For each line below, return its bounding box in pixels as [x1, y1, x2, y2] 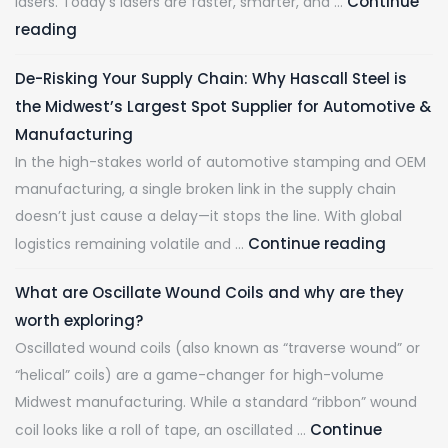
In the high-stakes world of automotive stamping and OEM [15, 152, 426, 173]
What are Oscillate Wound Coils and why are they [15, 282, 404, 304]
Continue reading [248, 233, 386, 255]
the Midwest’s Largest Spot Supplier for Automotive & [15, 96, 431, 118]
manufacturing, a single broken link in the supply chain [15, 179, 396, 200]
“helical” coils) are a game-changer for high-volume [15, 365, 384, 386]
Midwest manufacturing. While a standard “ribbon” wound [15, 392, 417, 413]
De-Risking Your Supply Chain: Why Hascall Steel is [15, 68, 407, 90]
